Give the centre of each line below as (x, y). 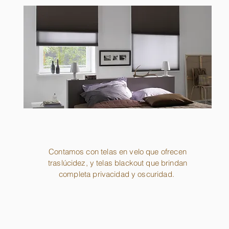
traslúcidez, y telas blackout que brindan (118, 163)
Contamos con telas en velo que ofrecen (118, 152)
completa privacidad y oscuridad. (118, 174)
